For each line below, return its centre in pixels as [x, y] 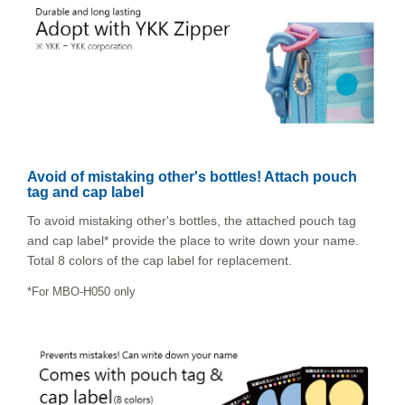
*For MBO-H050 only [81, 291]
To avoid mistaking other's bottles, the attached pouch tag [192, 220]
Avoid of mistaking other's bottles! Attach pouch [192, 176]
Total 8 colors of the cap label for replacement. [160, 260]
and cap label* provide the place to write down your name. [193, 240]
